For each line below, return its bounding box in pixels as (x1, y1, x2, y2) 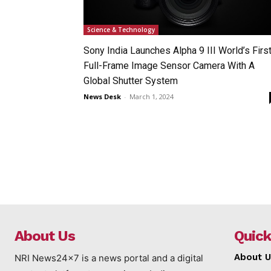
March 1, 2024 (129, 91, 174, 101)
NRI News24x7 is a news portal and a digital (15, 252, 203, 264)
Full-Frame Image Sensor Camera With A (83, 59, 255, 71)
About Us (15, 227, 75, 244)
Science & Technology (87, 25, 155, 34)
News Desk (83, 91, 121, 101)
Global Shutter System (83, 74, 178, 87)
